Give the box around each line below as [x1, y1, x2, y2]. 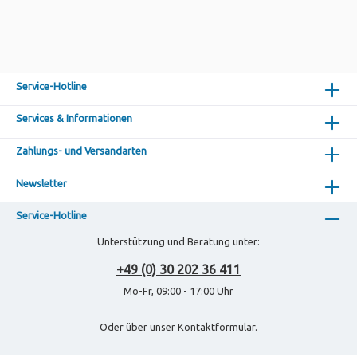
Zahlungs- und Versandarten [16, 145, 147, 157]
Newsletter [16, 177, 67, 189]
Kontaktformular [178, 320, 255, 332]
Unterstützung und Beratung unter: [97, 236, 260, 248]
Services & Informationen [16, 112, 132, 124]
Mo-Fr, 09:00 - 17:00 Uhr [124, 285, 233, 297]
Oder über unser [100, 320, 178, 332]
